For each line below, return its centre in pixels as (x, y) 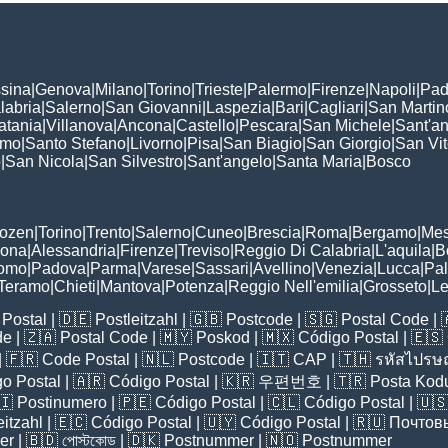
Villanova (79, 126)
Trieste (219, 90)
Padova (58, 269)
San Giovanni (153, 108)
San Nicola (44, 162)
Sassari (222, 269)
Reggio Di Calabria (302, 251)
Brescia (274, 233)
